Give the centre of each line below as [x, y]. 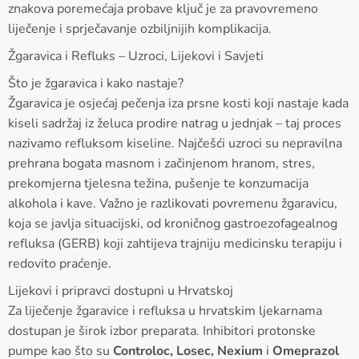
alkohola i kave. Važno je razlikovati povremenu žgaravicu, [173, 203]
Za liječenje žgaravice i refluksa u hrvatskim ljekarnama [165, 311]
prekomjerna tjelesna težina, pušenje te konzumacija [158, 183]
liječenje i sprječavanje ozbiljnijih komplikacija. [140, 28]
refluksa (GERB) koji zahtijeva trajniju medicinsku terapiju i [175, 243]
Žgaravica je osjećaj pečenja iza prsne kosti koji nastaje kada [178, 103]
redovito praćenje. [60, 263]
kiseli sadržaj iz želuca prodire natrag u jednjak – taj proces [175, 123]
